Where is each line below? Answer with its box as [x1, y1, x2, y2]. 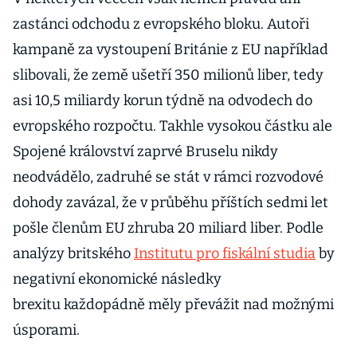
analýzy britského [13, 245, 134, 262]
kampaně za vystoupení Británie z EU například [13, 41, 328, 58]
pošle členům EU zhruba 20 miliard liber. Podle [13, 219, 324, 237]
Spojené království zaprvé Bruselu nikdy [13, 143, 278, 160]
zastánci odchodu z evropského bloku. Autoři [13, 15, 309, 33]
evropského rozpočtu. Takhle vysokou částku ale [13, 117, 332, 135]
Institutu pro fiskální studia [134, 245, 316, 262]
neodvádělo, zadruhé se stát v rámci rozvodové [13, 168, 324, 186]
